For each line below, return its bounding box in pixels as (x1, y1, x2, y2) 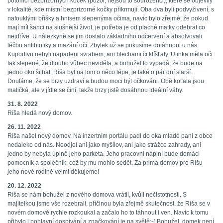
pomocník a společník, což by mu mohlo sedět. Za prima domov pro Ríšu (7, 159, 203, 167)
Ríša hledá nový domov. (7, 110, 72, 117)
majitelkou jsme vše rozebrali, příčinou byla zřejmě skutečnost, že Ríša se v (7, 200, 210, 208)
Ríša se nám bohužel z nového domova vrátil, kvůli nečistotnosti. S (7, 191, 187, 199)
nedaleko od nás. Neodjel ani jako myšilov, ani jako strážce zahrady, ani (7, 141, 201, 149)
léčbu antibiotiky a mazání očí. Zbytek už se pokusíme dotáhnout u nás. (7, 42, 199, 49)
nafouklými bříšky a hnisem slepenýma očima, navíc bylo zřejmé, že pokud (7, 15, 208, 22)
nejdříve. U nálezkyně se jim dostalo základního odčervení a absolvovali (7, 33, 202, 40)
